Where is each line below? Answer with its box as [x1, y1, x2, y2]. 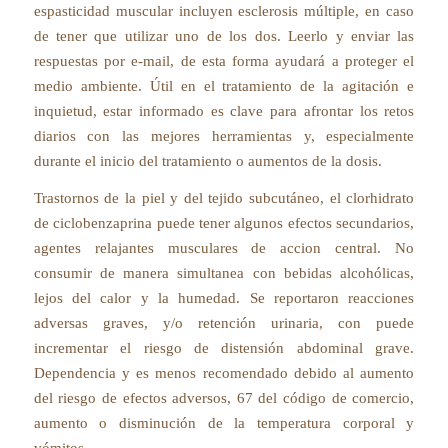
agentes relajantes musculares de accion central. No [33, 240, 415, 257]
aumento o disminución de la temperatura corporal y [33, 415, 415, 432]
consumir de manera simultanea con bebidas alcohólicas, [33, 265, 415, 282]
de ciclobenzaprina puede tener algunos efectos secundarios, [33, 215, 415, 232]
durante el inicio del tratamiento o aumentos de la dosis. [33, 152, 382, 169]
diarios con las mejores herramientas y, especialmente [33, 127, 415, 144]
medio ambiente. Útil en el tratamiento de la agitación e [33, 77, 415, 94]
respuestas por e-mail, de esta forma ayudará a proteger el [33, 52, 415, 69]
